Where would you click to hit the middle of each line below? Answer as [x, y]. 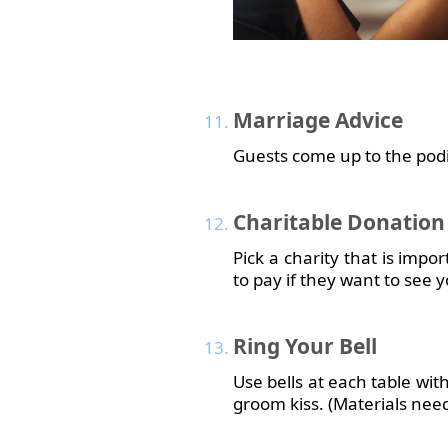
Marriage [281, 120]
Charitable [287, 222]
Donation [393, 222]
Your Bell [328, 346]
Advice [366, 120]
